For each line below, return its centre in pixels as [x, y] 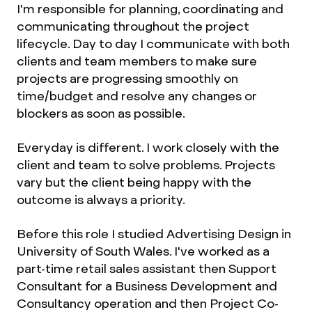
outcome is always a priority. [101, 200]
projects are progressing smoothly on [127, 78]
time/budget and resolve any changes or [137, 96]
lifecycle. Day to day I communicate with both [153, 44]
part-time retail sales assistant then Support [147, 268]
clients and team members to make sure [137, 61]
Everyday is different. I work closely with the [148, 147]
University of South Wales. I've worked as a [143, 251]
